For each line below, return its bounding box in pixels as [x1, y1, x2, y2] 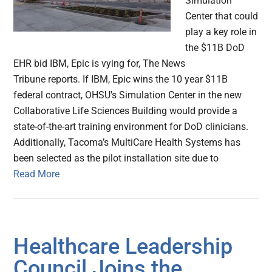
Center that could [185, 10, 259, 22]
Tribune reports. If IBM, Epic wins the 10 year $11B [13, 73, 228, 86]
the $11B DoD [185, 42, 245, 54]
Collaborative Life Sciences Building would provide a [13, 105, 238, 117]
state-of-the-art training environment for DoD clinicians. [13, 121, 249, 133]
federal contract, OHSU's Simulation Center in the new [13, 89, 242, 101]
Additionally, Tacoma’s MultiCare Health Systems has [13, 137, 241, 149]
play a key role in [185, 26, 257, 38]
